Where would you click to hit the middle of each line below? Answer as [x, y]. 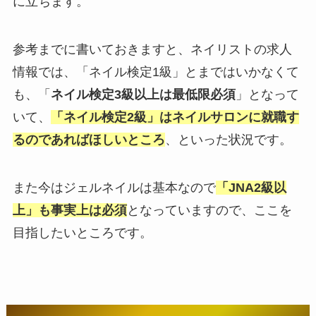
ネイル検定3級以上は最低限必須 [143, 95]
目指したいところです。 [82, 232]
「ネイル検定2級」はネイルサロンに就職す [175, 117]
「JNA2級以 [251, 187]
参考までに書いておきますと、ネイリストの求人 [152, 50]
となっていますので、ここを [209, 210]
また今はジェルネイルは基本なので [114, 187]
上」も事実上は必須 [69, 210]
